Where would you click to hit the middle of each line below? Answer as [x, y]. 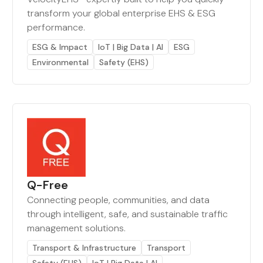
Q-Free [48, 185]
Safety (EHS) [124, 62]
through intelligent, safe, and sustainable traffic [128, 214]
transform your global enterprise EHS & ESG [122, 13]
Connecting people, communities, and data [119, 200]
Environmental [61, 62]
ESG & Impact [60, 47]
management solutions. [77, 228]
